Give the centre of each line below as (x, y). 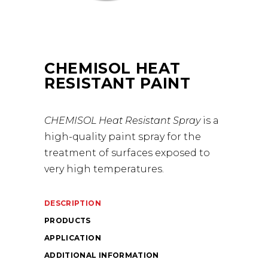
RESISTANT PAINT (118, 83)
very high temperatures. (104, 169)
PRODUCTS (68, 220)
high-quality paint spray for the (123, 137)
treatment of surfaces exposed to (127, 153)
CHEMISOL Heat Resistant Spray (122, 121)
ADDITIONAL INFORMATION (102, 255)
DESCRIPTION (73, 203)
